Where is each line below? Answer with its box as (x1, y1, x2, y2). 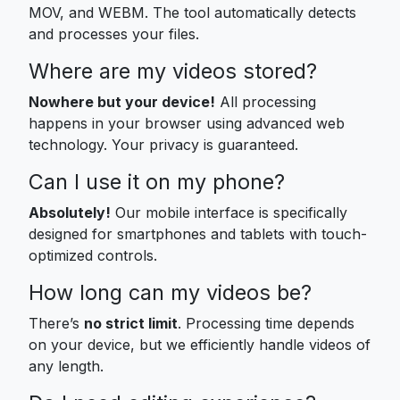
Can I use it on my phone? (29, 168, 285, 195)
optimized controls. (29, 246, 157, 264)
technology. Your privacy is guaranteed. (29, 135, 298, 154)
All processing (215, 92, 316, 111)
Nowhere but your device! (29, 92, 215, 111)
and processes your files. (29, 24, 199, 43)
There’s (29, 313, 84, 332)
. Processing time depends (178, 313, 354, 332)
